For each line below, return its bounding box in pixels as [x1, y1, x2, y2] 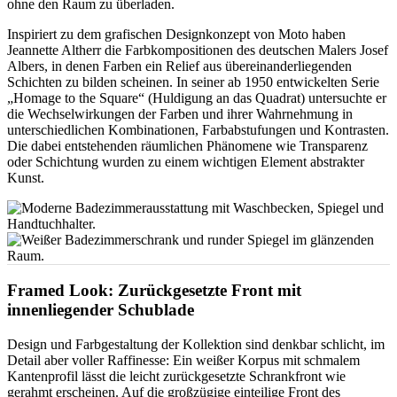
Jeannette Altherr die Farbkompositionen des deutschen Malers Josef [7, 42, 388, 58]
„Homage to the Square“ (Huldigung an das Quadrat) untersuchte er [7, 90, 386, 105]
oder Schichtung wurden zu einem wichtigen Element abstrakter [7, 153, 364, 169]
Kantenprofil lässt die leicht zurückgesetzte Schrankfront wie [7, 369, 346, 385]
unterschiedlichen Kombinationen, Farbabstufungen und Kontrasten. [7, 121, 389, 137]
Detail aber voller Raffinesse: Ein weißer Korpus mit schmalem [7, 353, 360, 369]
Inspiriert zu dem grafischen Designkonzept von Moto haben [7, 26, 346, 42]
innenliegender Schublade [7, 300, 194, 320]
